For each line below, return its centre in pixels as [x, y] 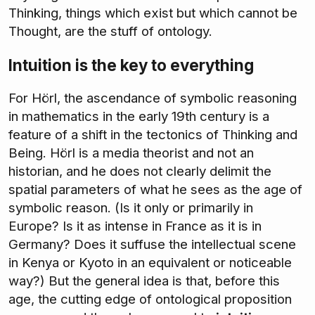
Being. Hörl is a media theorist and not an [131, 153]
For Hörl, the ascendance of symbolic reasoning [153, 98]
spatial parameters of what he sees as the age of [155, 189]
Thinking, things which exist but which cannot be [153, 13]
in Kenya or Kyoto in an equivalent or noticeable [150, 262]
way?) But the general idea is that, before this [144, 281]
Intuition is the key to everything [131, 65]
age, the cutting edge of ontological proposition [150, 299]
